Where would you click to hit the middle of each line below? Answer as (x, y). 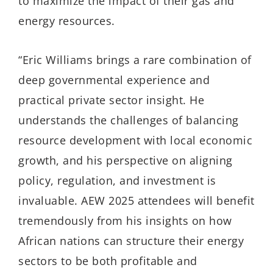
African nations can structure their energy (131, 241)
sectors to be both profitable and (108, 261)
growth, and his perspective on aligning (126, 161)
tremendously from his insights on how (125, 221)
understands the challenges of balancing (129, 120)
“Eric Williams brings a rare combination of (135, 60)
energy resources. (67, 20)
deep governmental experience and (114, 80)
